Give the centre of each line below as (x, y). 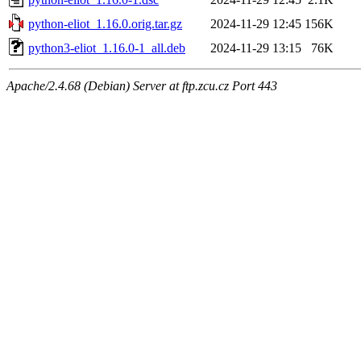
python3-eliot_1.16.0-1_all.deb (107, 48)
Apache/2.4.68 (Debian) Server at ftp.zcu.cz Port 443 (142, 85)
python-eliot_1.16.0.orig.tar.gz (105, 23)
